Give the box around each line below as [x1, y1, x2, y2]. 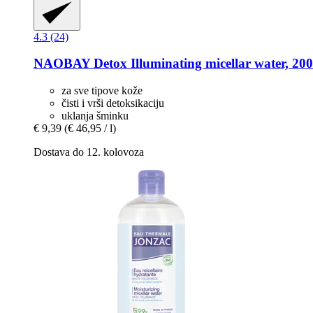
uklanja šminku [61, 109, 129, 122]
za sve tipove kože [61, 84, 143, 96]
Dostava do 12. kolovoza [34, 145, 144, 158]
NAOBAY [34, 56, 90, 71]
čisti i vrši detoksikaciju [61, 96, 164, 109]
